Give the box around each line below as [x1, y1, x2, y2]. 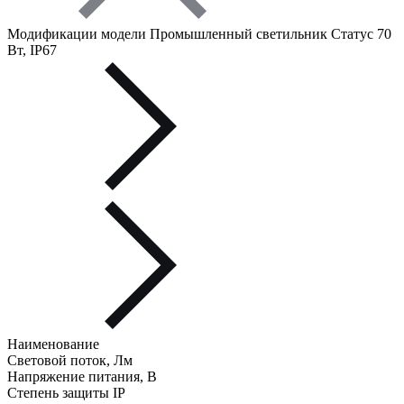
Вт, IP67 [7, 42, 57, 59]
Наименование [7, 336, 99, 353]
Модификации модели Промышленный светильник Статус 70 [7, 26, 391, 42]
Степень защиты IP [7, 385, 125, 401]
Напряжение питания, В [7, 369, 157, 385]
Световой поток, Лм [7, 353, 133, 369]
